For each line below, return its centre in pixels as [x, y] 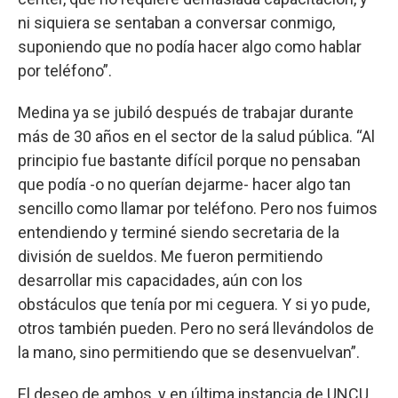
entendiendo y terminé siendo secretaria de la [179, 233]
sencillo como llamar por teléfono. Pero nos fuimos [198, 209]
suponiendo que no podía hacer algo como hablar [190, 47]
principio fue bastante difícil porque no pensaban [189, 161]
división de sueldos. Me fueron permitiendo [170, 257]
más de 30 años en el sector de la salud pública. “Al [196, 137]
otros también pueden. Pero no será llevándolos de [196, 329]
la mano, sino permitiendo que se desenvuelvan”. [189, 353]
